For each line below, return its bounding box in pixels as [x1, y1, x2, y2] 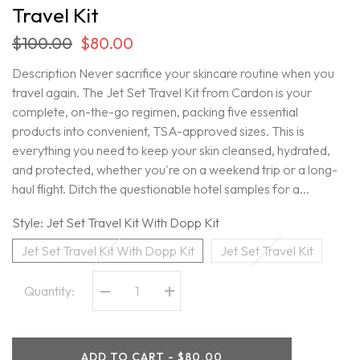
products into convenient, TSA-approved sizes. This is [12, 123, 305, 140]
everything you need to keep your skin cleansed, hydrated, [12, 142, 330, 159]
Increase [168, 290, 208, 303]
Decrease [104, 290, 148, 303]
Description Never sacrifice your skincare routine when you [12, 65, 334, 82]
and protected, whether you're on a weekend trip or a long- [12, 162, 337, 178]
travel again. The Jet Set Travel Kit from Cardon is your [12, 84, 312, 101]
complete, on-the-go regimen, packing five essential [12, 104, 298, 121]
